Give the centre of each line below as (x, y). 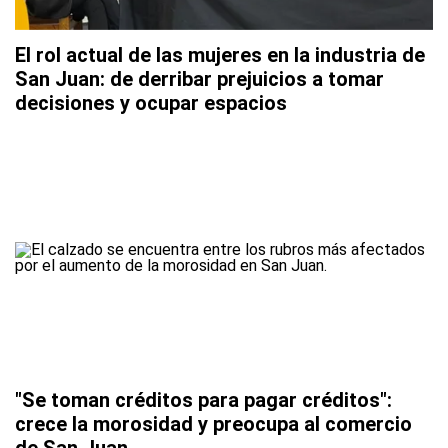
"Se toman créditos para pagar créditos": (203, 400)
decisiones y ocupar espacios (151, 103)
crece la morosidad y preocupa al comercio (213, 424)
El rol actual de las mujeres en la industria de (220, 55)
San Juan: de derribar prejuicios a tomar (199, 79)
